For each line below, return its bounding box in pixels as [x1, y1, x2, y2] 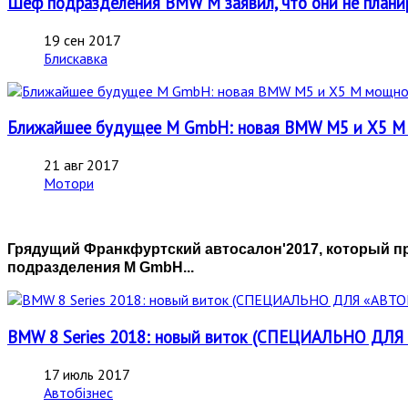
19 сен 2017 [44, 30, 121, 49]
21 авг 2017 [44, 156, 119, 175]
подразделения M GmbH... [7, 260, 194, 276]
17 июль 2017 [44, 364, 130, 383]
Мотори [44, 174, 94, 193]
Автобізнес [44, 382, 113, 402]
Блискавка [44, 48, 107, 67]
